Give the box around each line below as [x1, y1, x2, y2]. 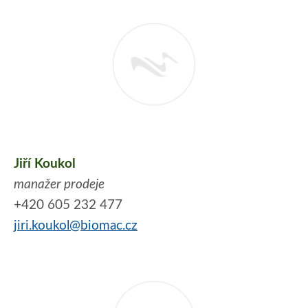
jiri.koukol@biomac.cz [14, 219, 137, 233]
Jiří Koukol [14, 157, 76, 171]
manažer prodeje [14, 178, 104, 192]
